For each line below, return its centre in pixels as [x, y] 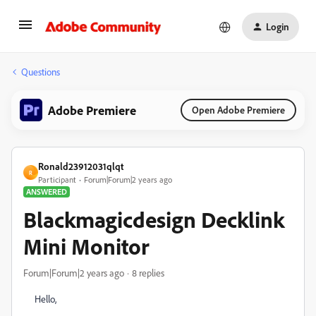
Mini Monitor [86, 246]
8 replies [148, 273]
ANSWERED [47, 192]
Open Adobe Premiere [238, 110]
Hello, [45, 299]
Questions [41, 72]
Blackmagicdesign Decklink [154, 219]
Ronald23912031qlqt [81, 166]
